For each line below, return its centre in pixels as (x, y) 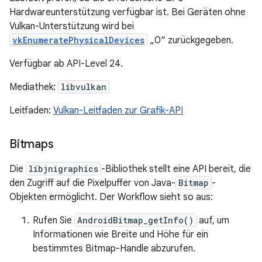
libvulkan (84, 87)
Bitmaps (32, 144)
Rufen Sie (54, 220)
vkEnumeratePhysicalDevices (78, 40)
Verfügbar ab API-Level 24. (66, 64)
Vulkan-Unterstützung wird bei (72, 26)
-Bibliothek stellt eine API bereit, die (176, 169)
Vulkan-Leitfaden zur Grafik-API (118, 111)
